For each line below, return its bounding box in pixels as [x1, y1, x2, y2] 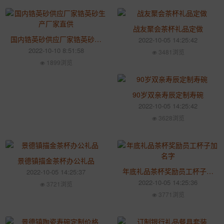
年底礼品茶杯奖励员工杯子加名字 [206, 166, 213, 176]
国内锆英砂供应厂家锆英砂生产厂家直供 [94, 34, 101, 44]
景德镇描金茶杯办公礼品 [17, 155, 94, 165]
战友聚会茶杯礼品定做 [133, 23, 203, 33]
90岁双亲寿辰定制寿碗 [132, 89, 203, 99]
